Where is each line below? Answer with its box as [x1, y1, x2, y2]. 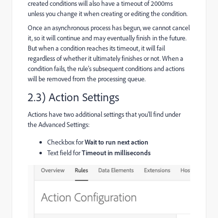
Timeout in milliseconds [82, 148, 151, 157]
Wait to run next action [85, 137, 148, 146]
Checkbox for [47, 137, 85, 146]
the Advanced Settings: [28, 120, 90, 129]
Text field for [47, 148, 82, 157]
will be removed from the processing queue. [28, 74, 145, 83]
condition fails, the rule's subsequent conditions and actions [28, 64, 184, 73]
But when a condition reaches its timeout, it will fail [28, 43, 165, 53]
